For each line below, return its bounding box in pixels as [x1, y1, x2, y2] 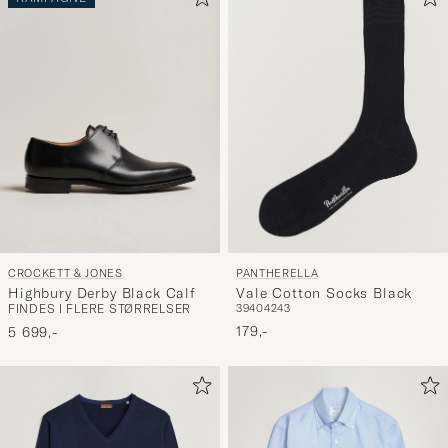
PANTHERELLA [236, 266, 319, 281]
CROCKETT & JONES [8, 266, 123, 281]
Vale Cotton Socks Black [236, 284, 413, 303]
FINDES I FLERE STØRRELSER [8, 301, 191, 317]
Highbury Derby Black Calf [8, 284, 196, 303]
